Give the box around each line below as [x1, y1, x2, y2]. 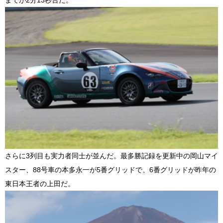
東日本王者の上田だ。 [5, 180, 75, 188]
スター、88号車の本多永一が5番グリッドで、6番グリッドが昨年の [5, 166, 216, 174]
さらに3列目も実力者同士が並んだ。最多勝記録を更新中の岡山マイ [5, 152, 218, 160]
